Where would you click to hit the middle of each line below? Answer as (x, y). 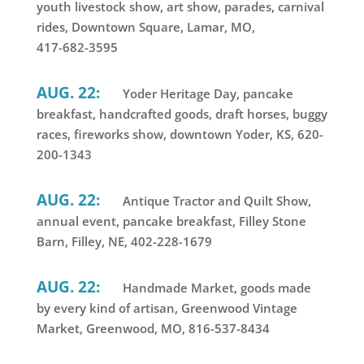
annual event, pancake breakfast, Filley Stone (171, 221)
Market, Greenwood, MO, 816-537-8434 (153, 329)
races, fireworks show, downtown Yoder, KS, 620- (180, 134)
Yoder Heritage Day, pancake (206, 94)
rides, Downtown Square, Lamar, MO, (145, 27)
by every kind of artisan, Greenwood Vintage (167, 308)
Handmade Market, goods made (215, 288)
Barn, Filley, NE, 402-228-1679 (124, 242)
